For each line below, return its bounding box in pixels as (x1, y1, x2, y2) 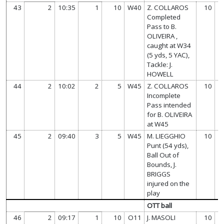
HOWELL (147, 69, 174, 78)
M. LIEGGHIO (147, 131, 186, 140)
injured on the (147, 178, 190, 188)
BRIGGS (147, 169, 171, 178)
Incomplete (147, 90, 181, 100)
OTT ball (147, 200, 172, 210)
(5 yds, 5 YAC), (147, 50, 190, 59)
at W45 (147, 119, 169, 128)
